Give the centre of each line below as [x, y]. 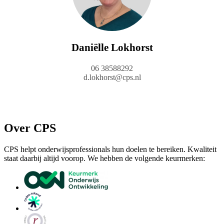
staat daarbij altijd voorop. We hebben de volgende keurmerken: [104, 158]
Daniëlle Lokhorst [112, 47]
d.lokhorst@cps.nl [112, 77]
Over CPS [30, 128]
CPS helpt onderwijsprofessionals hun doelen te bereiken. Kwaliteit [110, 149]
